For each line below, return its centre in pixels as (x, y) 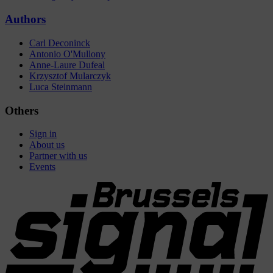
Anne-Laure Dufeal (67, 65)
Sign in (43, 134)
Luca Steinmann (61, 87)
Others (22, 110)
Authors (25, 19)
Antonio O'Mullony (67, 54)
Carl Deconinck (60, 43)
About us (47, 145)
